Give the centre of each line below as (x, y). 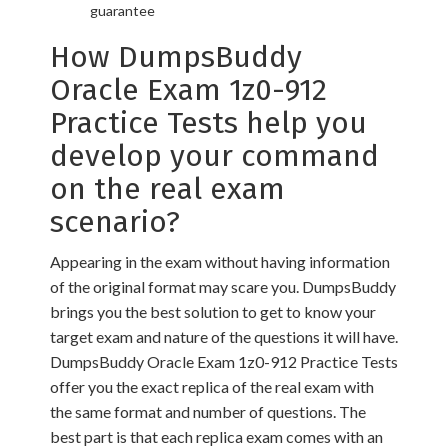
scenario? (115, 222)
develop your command (214, 156)
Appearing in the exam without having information (220, 261)
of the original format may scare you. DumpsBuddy (223, 286)
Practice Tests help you (208, 123)
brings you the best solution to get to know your (213, 311)
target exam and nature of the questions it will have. (224, 336)
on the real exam (167, 189)
